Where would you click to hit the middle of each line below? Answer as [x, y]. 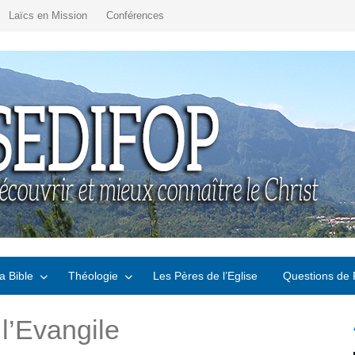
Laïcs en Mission [48, 15]
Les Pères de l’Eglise [205, 276]
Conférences [135, 15]
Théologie [93, 276]
